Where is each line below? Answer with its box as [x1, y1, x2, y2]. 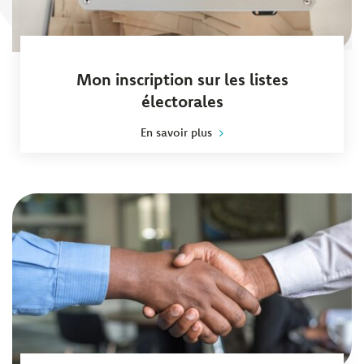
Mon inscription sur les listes [76, 68, 288, 89]
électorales [141, 90, 223, 111]
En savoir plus [141, 124, 212, 140]
